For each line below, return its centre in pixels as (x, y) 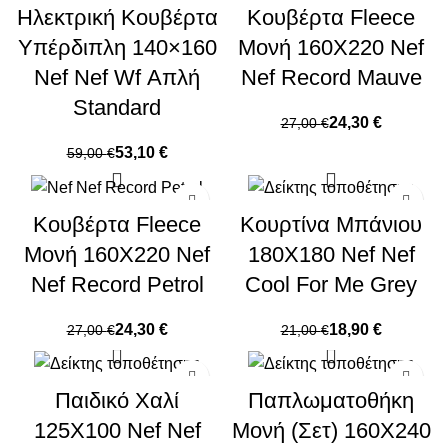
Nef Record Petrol (117, 284)
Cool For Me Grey (331, 284)
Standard (117, 108)
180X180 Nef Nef (331, 254)
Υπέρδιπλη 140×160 (117, 48)
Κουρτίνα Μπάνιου (331, 224)
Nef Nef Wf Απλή (117, 78)
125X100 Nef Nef (117, 430)
